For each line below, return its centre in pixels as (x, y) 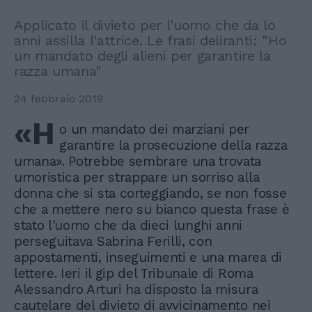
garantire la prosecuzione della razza (173, 145)
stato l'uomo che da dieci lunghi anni (128, 225)
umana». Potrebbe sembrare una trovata (138, 161)
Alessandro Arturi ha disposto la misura (136, 289)
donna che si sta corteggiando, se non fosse (150, 193)
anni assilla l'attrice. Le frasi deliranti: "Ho (150, 40)
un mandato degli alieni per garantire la (142, 56)
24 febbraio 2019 (58, 99)
